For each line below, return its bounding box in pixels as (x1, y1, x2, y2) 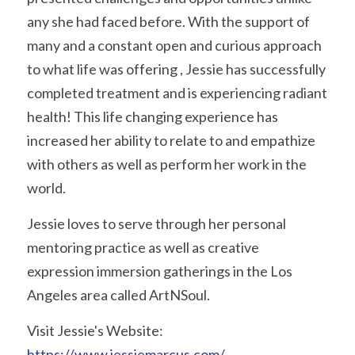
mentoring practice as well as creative (27, 239, 259, 256)
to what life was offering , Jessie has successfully (27, 60, 326, 78)
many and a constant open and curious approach (27, 36, 322, 54)
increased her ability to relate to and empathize (27, 132, 315, 149)
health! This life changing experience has (27, 108, 278, 125)
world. (27, 179, 68, 197)
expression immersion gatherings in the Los (27, 262, 292, 280)
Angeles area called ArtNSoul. (27, 286, 212, 303)
